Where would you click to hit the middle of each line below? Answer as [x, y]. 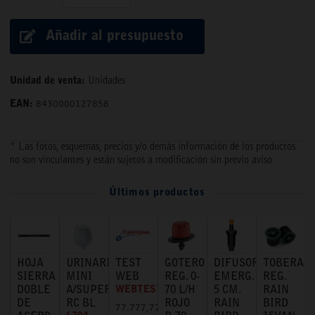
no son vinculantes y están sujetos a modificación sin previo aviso [141, 161]
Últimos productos [157, 193]
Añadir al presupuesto [115, 37]
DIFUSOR [236, 264]
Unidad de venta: [47, 81]
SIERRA [36, 277]
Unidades [107, 81]
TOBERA [283, 264]
